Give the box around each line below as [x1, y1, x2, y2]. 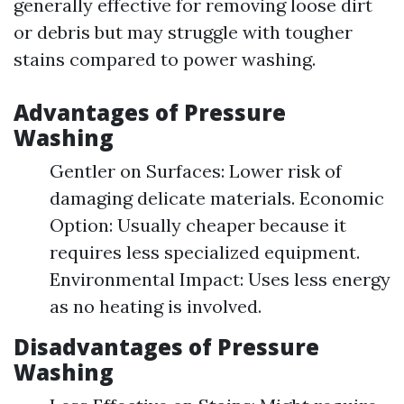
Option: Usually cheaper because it [50, 214, 346, 236]
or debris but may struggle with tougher [14, 21, 353, 43]
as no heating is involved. [50, 295, 262, 317]
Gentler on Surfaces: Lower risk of [50, 160, 342, 182]
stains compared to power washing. [14, 48, 316, 70]
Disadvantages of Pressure [14, 332, 319, 362]
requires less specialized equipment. [50, 241, 360, 263]
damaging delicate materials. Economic [50, 187, 384, 209]
